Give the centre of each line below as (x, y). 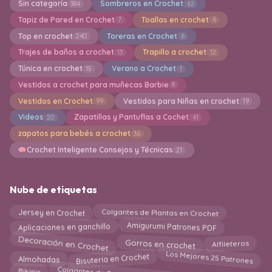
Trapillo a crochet (174, 52)
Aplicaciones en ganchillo (64, 228)
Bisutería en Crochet (113, 258)
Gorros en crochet (160, 243)
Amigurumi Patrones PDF (172, 229)
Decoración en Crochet (63, 241)
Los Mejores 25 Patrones (209, 258)
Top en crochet (45, 36)
